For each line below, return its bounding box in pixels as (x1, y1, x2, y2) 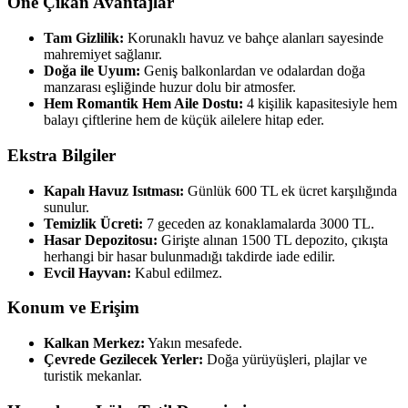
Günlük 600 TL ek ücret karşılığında (184, 182, 397, 199)
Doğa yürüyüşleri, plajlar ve (203, 352, 367, 367)
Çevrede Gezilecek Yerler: (44, 352, 203, 367)
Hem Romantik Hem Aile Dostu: (44, 96, 243, 112)
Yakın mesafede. (145, 335, 242, 351)
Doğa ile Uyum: (44, 63, 140, 79)
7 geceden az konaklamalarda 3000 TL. (143, 215, 374, 231)
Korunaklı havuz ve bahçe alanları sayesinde (124, 30, 383, 46)
